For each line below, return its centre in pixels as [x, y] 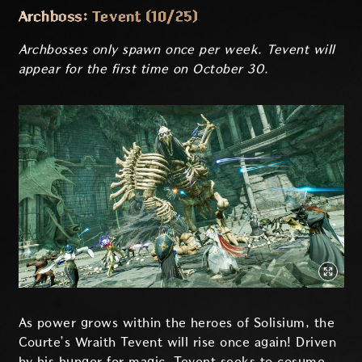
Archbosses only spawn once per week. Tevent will [177, 49]
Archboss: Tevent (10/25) [108, 17]
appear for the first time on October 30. [143, 69]
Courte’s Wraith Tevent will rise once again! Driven [177, 343]
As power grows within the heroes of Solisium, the [177, 323]
